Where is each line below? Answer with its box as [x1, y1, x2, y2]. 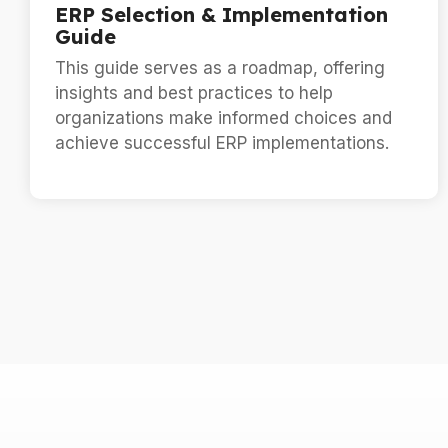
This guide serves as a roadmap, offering [55, 58, 385, 78]
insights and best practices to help [55, 83, 333, 103]
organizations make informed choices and [55, 108, 392, 128]
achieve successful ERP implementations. [55, 133, 389, 153]
